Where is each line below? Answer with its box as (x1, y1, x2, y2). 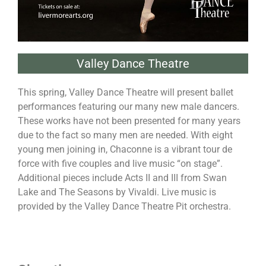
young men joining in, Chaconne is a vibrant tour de (18, 143, 232, 155)
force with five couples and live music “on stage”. (18, 157, 223, 169)
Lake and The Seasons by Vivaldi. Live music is (18, 186, 216, 198)
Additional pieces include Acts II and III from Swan (18, 172, 227, 183)
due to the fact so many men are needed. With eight (18, 129, 233, 141)
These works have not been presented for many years (18, 115, 240, 126)
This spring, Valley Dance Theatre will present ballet (18, 86, 233, 98)
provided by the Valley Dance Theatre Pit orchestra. (18, 200, 231, 212)
